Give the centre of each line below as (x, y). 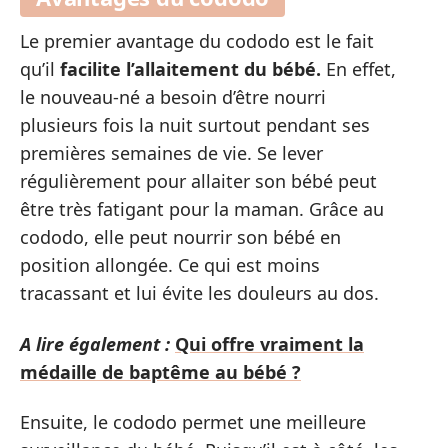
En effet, (358, 69)
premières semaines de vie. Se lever (171, 153)
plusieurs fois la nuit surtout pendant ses (195, 125)
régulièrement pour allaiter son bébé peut (198, 181)
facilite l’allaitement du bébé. (190, 69)
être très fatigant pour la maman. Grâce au (202, 209)
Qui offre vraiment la (269, 343)
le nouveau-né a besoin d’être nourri (173, 97)
